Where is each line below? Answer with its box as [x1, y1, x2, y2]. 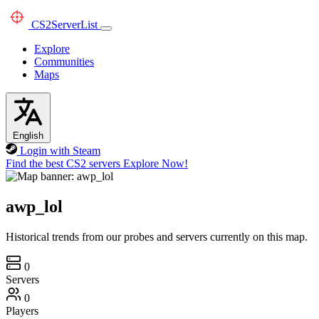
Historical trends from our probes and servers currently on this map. [6, 230, 308, 243]
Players [6, 304, 38, 317]
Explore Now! [123, 157, 188, 169]
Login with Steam [19, 145, 100, 157]
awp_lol [6, 197, 63, 216]
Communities [34, 56, 94, 68]
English [13, 130, 43, 141]
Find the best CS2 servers [6, 157, 120, 169]
